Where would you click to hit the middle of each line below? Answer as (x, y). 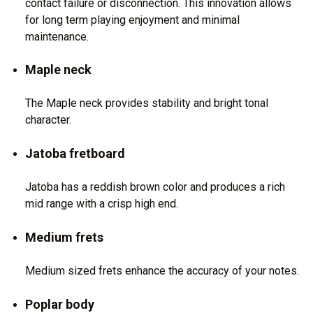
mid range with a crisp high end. (102, 204)
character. (48, 120)
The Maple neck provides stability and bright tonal (147, 103)
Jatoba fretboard (75, 154)
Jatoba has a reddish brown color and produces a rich (155, 187)
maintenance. (57, 36)
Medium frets (64, 238)
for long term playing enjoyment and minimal (132, 20)
